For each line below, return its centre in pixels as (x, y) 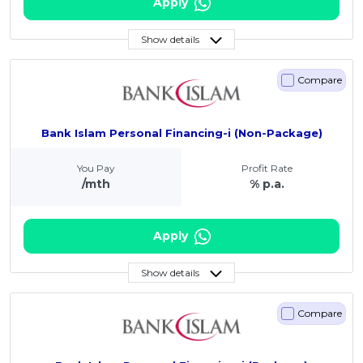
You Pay (96, 168)
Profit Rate (267, 168)
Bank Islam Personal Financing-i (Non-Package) (181, 132)
